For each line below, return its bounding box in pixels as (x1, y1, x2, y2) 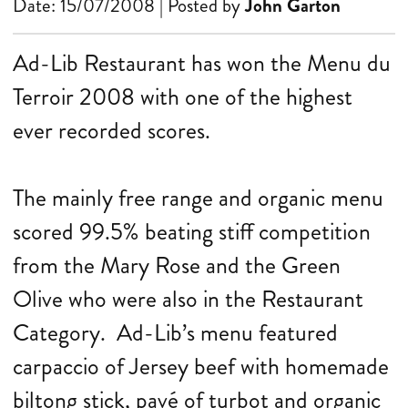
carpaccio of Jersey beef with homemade (13, 350, 389, 383)
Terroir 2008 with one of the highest (13, 80, 352, 114)
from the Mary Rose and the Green (13, 249, 341, 282)
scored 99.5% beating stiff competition (13, 215, 371, 249)
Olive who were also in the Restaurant (13, 282, 363, 316)
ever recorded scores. (13, 114, 210, 148)
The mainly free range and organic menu (13, 181, 383, 215)
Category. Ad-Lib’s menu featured (13, 316, 338, 350)
